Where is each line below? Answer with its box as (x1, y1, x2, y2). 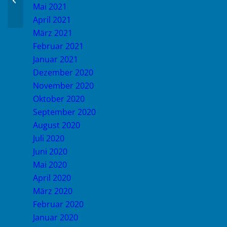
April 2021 (33, 14, 71, 25)
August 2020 (33, 120, 80, 131)
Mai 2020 (33, 159, 67, 170)
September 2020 (33, 106, 96, 118)
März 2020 (33, 185, 72, 197)
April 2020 (33, 172, 71, 183)
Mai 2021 (33, 1, 67, 12)
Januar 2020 (33, 212, 78, 223)
